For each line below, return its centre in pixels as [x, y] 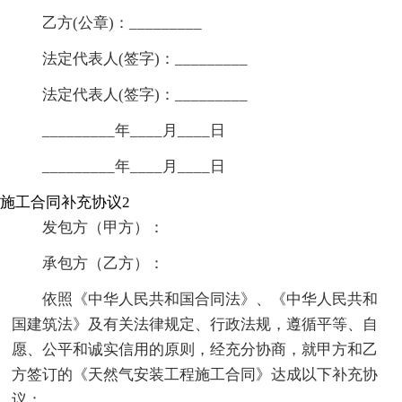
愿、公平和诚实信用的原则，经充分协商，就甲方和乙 [195, 350]
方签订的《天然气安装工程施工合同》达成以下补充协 [195, 375]
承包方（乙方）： [104, 264]
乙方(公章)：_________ [122, 23]
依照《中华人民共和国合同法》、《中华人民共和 [210, 300]
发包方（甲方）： [104, 228]
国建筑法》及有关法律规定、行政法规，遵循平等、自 [195, 325]
